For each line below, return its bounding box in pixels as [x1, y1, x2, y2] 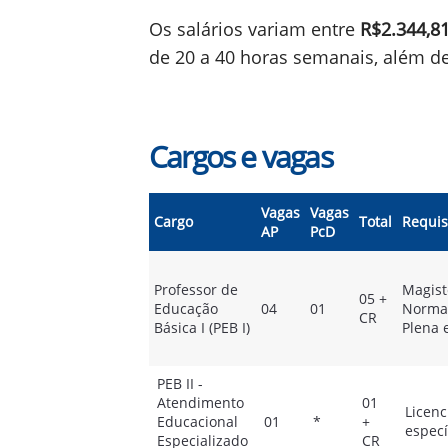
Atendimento [157, 393, 244, 412]
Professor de [154, 280, 238, 299]
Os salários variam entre [149, 17, 360, 41]
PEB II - [157, 374, 203, 393]
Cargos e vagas [149, 136, 332, 177]
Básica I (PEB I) [154, 318, 250, 337]
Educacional [157, 412, 238, 431]
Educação [154, 299, 218, 318]
